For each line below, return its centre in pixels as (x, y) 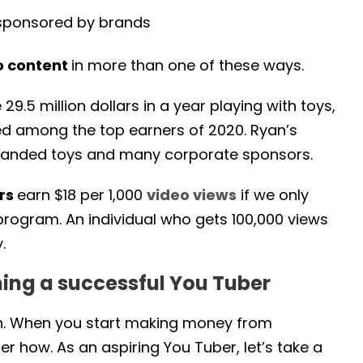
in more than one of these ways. (188, 66)
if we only (273, 195)
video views (192, 195)
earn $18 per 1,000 (82, 195)
